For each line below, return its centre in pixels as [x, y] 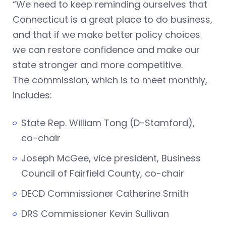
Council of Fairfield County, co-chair [103, 174]
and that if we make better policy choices [106, 35]
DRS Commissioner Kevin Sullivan [95, 214]
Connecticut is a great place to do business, [112, 20]
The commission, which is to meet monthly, [110, 80]
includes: [32, 95]
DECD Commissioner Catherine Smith [105, 194]
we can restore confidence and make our [106, 50]
